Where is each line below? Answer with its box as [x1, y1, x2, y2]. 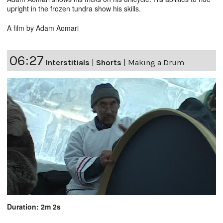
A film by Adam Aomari [7, 23, 79, 33]
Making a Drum [128, 58, 184, 68]
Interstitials [46, 58, 90, 68]
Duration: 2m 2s [7, 202, 61, 212]
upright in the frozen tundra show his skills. [7, 3, 141, 14]
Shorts [96, 58, 121, 68]
